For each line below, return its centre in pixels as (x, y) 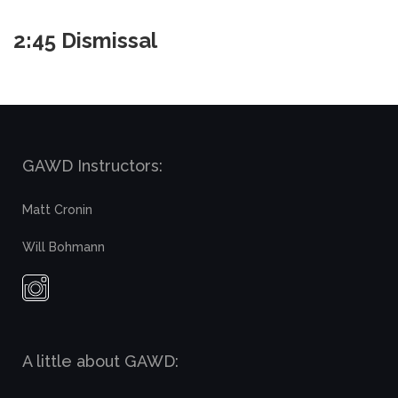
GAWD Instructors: (93, 166)
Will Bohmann (64, 247)
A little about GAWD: (101, 362)
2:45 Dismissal (85, 41)
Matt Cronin (58, 210)
